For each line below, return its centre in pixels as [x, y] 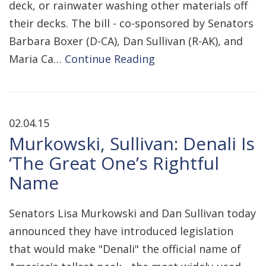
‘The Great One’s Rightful [114, 163]
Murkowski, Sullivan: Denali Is [132, 143]
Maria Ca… [37, 59]
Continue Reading [110, 59]
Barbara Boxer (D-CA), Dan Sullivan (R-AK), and [126, 41]
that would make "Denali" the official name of [125, 249]
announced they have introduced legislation [121, 231]
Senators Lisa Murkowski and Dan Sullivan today [132, 213]
